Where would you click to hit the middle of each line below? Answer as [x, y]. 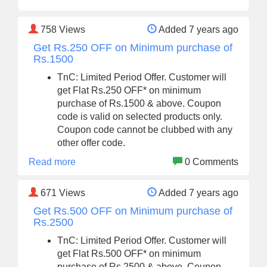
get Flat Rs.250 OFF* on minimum [129, 90]
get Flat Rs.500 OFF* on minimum [129, 254]
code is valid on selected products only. [140, 117]
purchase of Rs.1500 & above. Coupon [139, 103]
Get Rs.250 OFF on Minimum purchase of [133, 48]
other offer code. [91, 143]
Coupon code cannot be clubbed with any [145, 130]
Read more [52, 162]
